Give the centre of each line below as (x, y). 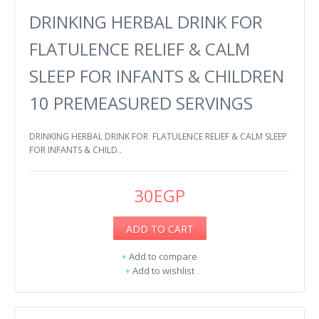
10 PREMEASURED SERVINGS (141, 103)
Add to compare (163, 256)
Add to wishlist (163, 270)
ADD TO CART (159, 229)
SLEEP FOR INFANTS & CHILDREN (157, 75)
